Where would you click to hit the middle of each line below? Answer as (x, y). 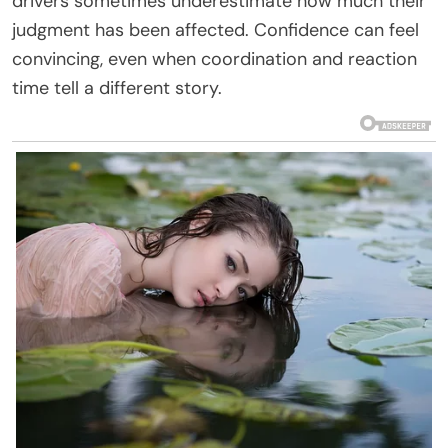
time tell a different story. (117, 87)
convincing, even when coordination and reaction (214, 58)
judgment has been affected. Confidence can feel (215, 29)
